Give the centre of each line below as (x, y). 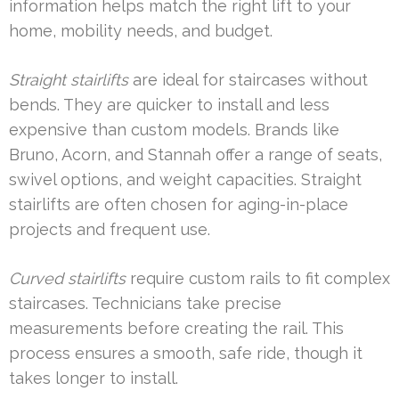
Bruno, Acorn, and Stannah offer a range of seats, (195, 154)
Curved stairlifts (67, 278)
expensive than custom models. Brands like (174, 129)
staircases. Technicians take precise (145, 303)
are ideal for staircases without (248, 79)
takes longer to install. (94, 378)
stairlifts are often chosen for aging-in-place (179, 204)
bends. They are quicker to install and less (169, 104)
